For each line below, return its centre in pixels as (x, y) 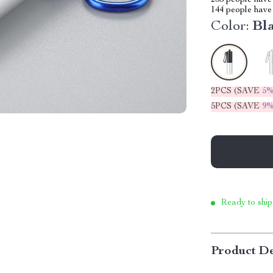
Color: (230, 27)
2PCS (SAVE (237, 91)
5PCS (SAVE (237, 107)
